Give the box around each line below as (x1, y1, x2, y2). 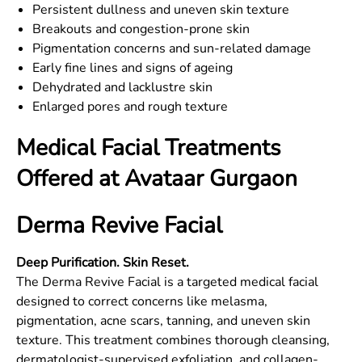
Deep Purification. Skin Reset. (16, 254, 189, 271)
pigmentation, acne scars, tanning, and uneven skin (16, 312, 310, 330)
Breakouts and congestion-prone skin (32, 20, 250, 38)
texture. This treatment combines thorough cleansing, (16, 331, 330, 349)
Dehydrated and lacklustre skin (32, 78, 213, 96)
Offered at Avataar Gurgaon (16, 163, 297, 194)
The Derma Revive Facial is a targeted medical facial (16, 273, 318, 291)
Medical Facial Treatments (16, 133, 280, 163)
